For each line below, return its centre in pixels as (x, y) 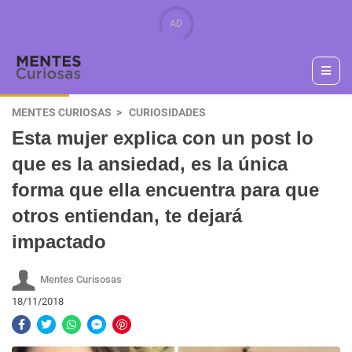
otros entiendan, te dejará (127, 216)
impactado (59, 242)
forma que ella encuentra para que (165, 190)
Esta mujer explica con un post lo (163, 138)
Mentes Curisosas (81, 279)
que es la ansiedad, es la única (150, 164)
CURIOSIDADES (167, 113)
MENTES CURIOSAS (62, 113)
